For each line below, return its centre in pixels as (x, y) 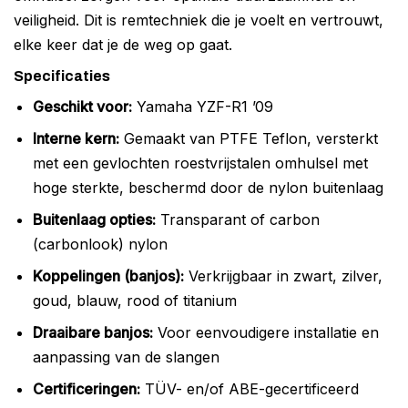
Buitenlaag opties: (94, 219)
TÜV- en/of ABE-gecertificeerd (249, 388)
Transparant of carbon (237, 219)
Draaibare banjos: (92, 332)
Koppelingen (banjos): (108, 275)
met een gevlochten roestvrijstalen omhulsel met (200, 163)
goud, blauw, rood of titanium (134, 300)
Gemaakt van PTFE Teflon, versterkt (248, 138)
